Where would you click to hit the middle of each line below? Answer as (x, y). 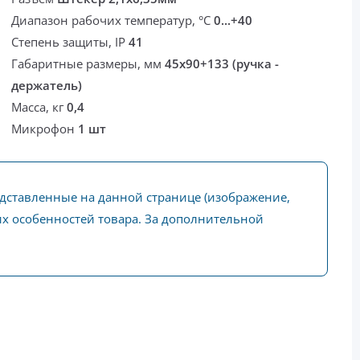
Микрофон (45, 129)
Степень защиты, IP (70, 42)
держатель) (47, 86)
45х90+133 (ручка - (222, 64)
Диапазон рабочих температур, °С (113, 20)
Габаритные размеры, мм (88, 64)
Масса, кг (39, 107)
